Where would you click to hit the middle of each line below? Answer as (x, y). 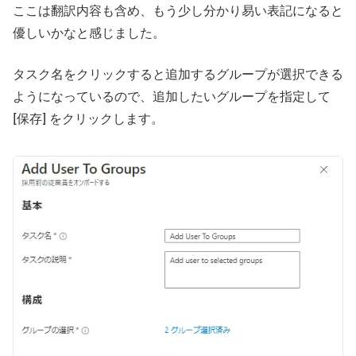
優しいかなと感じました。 (89, 33)
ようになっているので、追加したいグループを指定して (172, 97)
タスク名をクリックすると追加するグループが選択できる (178, 74)
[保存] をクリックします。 (88, 119)
